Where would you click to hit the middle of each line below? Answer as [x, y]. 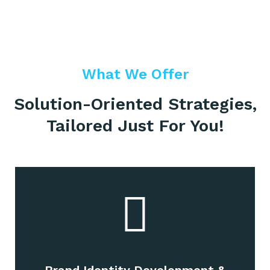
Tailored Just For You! [135, 126]
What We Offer [135, 74]
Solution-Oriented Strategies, [135, 104]
